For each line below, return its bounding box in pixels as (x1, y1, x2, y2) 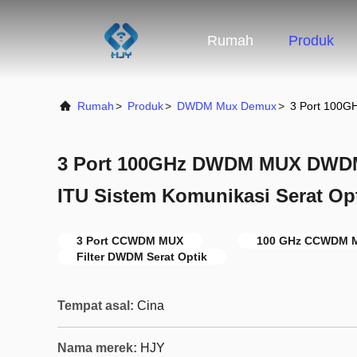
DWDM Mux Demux (177, 100, 277, 112)
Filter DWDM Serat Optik (76, 250, 207, 263)
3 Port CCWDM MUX (76, 234, 183, 247)
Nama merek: (57, 341, 137, 355)
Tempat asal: (57, 299, 134, 312)
